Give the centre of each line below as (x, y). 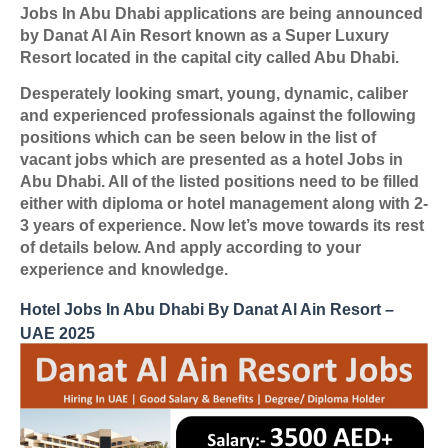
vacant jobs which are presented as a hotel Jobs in (211, 159)
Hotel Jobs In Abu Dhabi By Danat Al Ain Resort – (207, 309)
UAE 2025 (57, 333)
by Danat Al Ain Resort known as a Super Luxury (204, 35)
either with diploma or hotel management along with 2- (224, 203)
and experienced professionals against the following (218, 115)
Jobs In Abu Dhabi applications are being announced (221, 13)
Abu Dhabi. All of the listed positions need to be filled (219, 181)
